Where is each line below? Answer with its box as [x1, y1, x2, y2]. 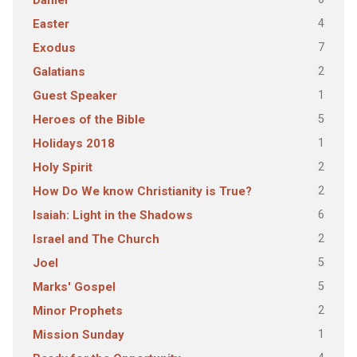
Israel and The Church [32, 232, 159, 246]
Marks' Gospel [32, 280, 116, 294]
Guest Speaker [32, 88, 117, 103]
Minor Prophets [32, 304, 123, 318]
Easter [32, 17, 69, 31]
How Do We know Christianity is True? [32, 184, 252, 198]
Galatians [32, 65, 85, 79]
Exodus [32, 41, 76, 55]
